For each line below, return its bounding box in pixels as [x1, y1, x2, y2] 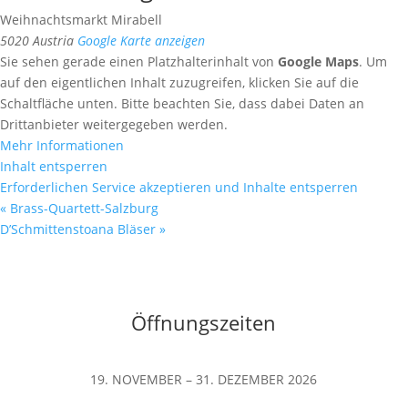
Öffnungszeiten [131, 308, 277, 336]
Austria [33, 31, 74, 49]
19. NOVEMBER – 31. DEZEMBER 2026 [90, 370, 318, 388]
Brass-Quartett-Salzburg [6, 199, 158, 217]
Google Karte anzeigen [77, 31, 205, 49]
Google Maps [278, 52, 359, 70]
